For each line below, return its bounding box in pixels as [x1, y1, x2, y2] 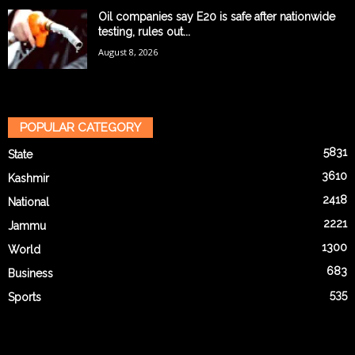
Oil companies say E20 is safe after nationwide [98, 10, 335, 24]
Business [8, 267, 53, 281]
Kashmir [8, 172, 49, 185]
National [8, 196, 49, 209]
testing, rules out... [98, 25, 190, 39]
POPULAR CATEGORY [20, 120, 141, 136]
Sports [8, 291, 41, 304]
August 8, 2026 [98, 46, 158, 59]
